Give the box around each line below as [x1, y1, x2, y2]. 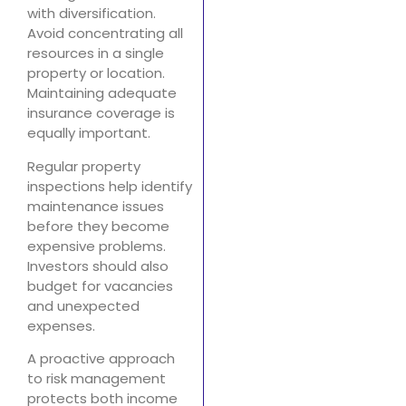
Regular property [27, 156, 140, 176]
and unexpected [27, 295, 140, 315]
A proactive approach [27, 349, 175, 368]
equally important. [27, 123, 150, 143]
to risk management [27, 369, 166, 388]
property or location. [27, 63, 165, 83]
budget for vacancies [27, 275, 173, 295]
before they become [27, 216, 169, 236]
